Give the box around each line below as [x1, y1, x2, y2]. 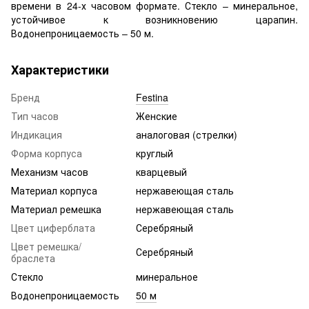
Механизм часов [11, 164, 88, 179]
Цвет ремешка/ [11, 239, 81, 253]
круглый [136, 146, 173, 160]
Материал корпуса [11, 183, 97, 197]
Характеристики [11, 60, 109, 79]
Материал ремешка [11, 201, 101, 216]
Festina [136, 90, 168, 104]
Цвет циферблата [11, 220, 95, 235]
